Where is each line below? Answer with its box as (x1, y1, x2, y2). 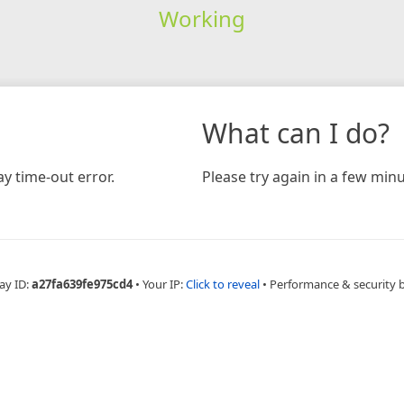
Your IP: (142, 275, 186, 292)
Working (158, 3, 245, 33)
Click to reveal (186, 275, 260, 292)
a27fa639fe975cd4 (32, 275, 133, 292)
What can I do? (202, 114, 390, 151)
